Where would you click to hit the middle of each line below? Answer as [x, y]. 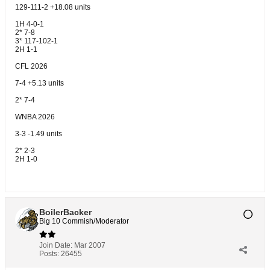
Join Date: [56, 245]
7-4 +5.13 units [39, 83]
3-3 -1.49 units [39, 134]
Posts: [49, 254]
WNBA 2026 [35, 117]
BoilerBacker [65, 212]
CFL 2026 [31, 66]
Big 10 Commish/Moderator [84, 221]
